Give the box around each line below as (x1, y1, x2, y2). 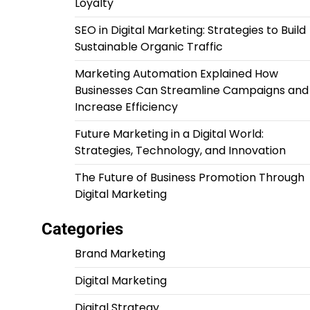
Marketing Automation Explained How (74, 66, 278, 82)
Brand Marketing (74, 246, 165, 262)
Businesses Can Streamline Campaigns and (74, 82, 309, 98)
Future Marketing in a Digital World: (74, 126, 264, 142)
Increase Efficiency (74, 99, 178, 115)
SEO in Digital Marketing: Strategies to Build (74, 22, 306, 38)
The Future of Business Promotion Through (74, 170, 304, 185)
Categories (41, 219, 123, 239)
